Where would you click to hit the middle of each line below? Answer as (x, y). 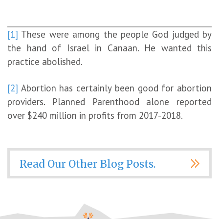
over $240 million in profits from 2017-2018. (95, 115)
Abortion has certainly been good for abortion (115, 88)
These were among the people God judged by (115, 34)
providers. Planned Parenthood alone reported (109, 101)
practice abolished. (45, 61)
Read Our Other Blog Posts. (88, 164)
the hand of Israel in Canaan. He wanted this (109, 48)
